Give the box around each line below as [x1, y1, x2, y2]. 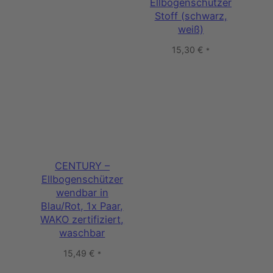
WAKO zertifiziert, [40, 213, 124, 225]
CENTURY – [54, 159, 110, 172]
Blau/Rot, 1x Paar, [41, 199, 124, 212]
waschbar [59, 226, 105, 239]
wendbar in [55, 186, 108, 199]
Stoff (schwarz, [154, 9, 227, 22]
